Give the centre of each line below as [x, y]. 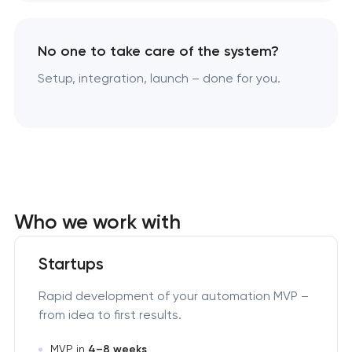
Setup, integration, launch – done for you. [159, 79]
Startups [71, 264]
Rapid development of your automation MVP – [173, 295]
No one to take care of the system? [158, 51]
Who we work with [97, 221]
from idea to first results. [110, 314]
